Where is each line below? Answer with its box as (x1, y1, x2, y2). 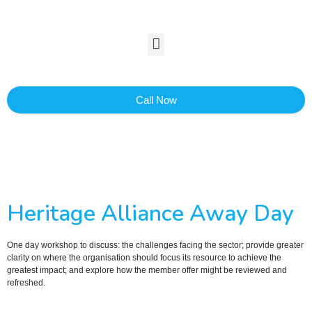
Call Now (135, 93, 177, 106)
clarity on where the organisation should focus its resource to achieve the (7, 252, 281, 263)
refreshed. (7, 277, 45, 288)
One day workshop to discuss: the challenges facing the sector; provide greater (7, 240, 304, 250)
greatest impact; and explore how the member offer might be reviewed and (7, 265, 287, 275)
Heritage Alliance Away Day (7, 198, 294, 228)
